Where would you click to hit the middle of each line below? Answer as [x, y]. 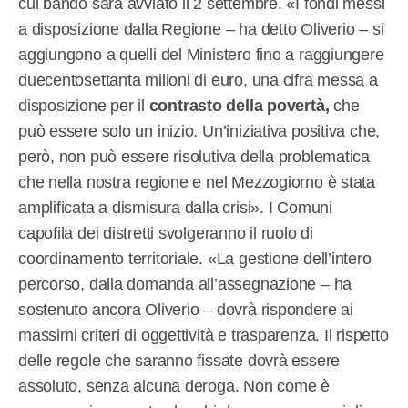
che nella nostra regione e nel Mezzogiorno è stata [197, 182]
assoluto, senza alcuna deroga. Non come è [174, 386]
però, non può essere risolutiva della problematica [194, 156]
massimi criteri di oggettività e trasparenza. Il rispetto [204, 335]
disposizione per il [84, 105]
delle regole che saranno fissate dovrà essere [179, 360]
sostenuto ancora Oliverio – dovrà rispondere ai [186, 309]
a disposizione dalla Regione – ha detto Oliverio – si [201, 29]
